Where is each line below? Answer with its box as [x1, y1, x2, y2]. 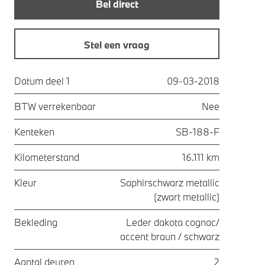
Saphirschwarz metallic [120, 176, 219, 189]
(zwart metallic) [154, 190, 219, 203]
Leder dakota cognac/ [126, 216, 219, 228]
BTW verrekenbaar [14, 100, 96, 112]
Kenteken [14, 125, 54, 138]
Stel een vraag [84, 38, 150, 51]
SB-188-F [176, 125, 219, 138]
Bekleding [14, 216, 57, 228]
